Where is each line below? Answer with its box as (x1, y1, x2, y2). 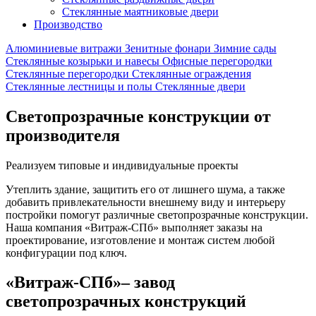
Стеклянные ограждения (132, 67, 251, 80)
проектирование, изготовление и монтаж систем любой (6, 233, 275, 246)
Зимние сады (214, 42, 276, 54)
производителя (6, 126, 120, 145)
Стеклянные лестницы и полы (6, 80, 152, 92)
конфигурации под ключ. (6, 246, 127, 259)
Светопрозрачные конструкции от (6, 107, 271, 126)
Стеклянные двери (155, 80, 245, 92)
